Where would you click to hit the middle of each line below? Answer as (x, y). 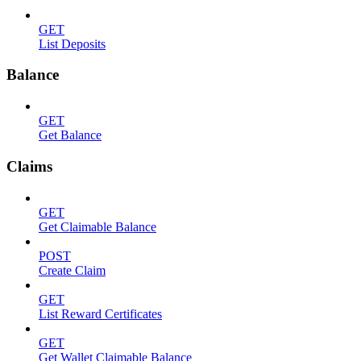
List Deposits (72, 44)
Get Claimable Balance (98, 226)
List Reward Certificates (100, 313)
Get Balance (70, 135)
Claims (29, 166)
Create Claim (72, 270)
